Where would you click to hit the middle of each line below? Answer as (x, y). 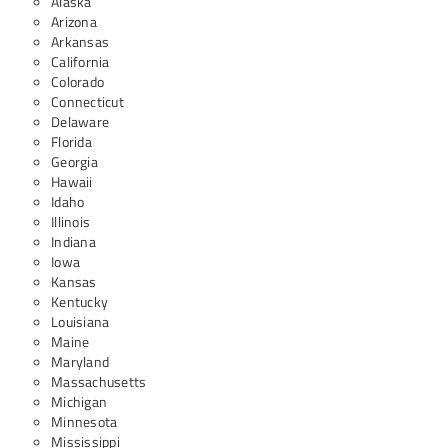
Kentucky (79, 301)
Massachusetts (99, 381)
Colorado (77, 81)
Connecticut (87, 101)
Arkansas (80, 41)
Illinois (70, 221)
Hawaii (72, 181)
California (80, 61)
